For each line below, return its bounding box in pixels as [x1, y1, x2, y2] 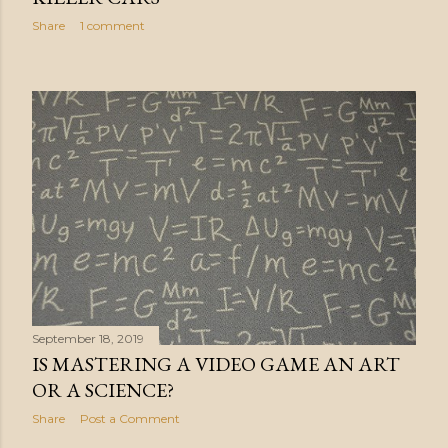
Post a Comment [80, 410, 180, 426]
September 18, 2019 [32, 330, 144, 346]
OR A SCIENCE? [32, 376, 174, 403]
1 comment [80, 17, 145, 33]
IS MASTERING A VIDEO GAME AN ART [32, 350, 400, 377]
